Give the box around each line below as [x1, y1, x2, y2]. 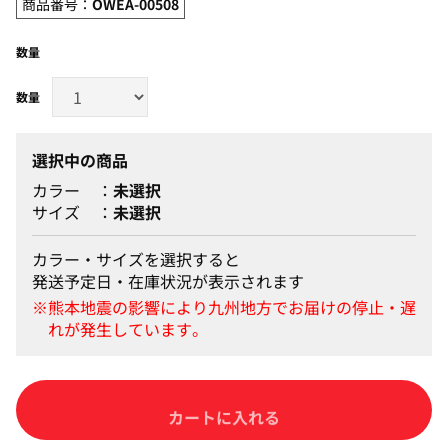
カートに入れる [168, 397, 280, 422]
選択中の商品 [32, 147, 128, 172]
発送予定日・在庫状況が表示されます [32, 268, 304, 293]
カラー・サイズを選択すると [32, 246, 240, 271]
